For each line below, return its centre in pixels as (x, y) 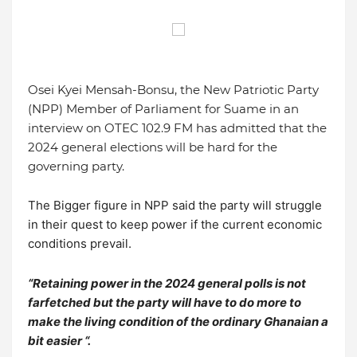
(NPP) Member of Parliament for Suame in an (163, 109)
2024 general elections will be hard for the (153, 147)
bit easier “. (59, 341)
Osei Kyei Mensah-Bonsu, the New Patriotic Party (173, 90)
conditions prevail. (80, 244)
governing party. (76, 167)
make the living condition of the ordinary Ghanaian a (178, 322)
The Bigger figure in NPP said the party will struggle (175, 206)
